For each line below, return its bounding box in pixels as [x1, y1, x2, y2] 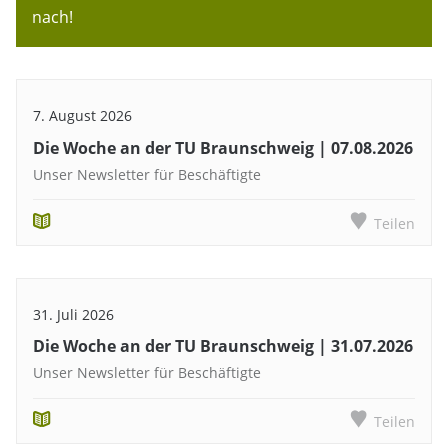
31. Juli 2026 [33, 304, 114, 324]
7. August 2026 [33, 106, 132, 126]
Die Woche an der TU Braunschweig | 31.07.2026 [33, 335, 413, 358]
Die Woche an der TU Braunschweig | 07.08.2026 [33, 136, 413, 159]
